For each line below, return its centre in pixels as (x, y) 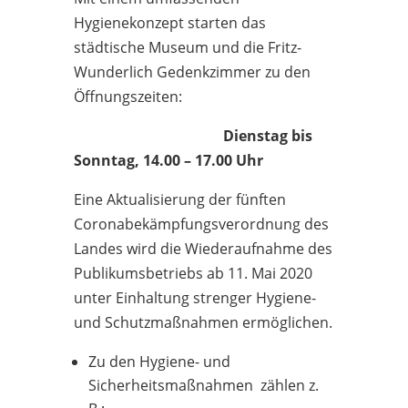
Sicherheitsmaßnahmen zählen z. (203, 385)
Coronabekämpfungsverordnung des (201, 224)
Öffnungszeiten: (127, 97)
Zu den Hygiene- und (159, 362)
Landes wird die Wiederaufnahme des (203, 249)
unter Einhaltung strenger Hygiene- (194, 298)
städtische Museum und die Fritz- (187, 47)
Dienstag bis (193, 136)
